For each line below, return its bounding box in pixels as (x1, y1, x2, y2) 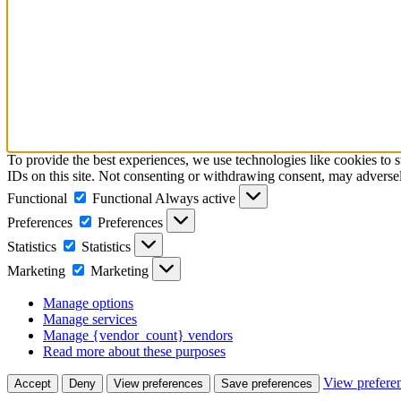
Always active (155, 190, 239, 206)
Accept (14, 376, 51, 390)
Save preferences (221, 376, 312, 390)
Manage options (43, 294, 133, 311)
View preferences (114, 376, 203, 390)
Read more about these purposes (43, 343, 226, 359)
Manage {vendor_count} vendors (43, 327, 233, 343)
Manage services (43, 311, 137, 327)
